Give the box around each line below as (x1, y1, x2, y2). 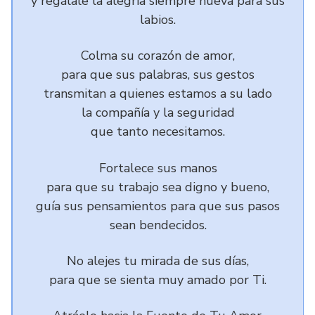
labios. (140, 11, 176, 28)
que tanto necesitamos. (91, 123, 225, 140)
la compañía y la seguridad (81, 104, 235, 121)
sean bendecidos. (109, 217, 207, 233)
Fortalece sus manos (98, 160, 217, 176)
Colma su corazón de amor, (81, 47, 235, 64)
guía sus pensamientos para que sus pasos (36, 198, 280, 214)
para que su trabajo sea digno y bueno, (46, 179, 269, 195)
